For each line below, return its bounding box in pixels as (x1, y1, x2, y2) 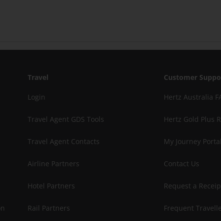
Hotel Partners (28, 181, 75, 190)
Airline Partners (28, 159, 79, 168)
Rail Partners (28, 203, 70, 213)
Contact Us (164, 159, 199, 168)
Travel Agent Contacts (28, 137, 100, 146)
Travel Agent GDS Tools (28, 114, 104, 124)
